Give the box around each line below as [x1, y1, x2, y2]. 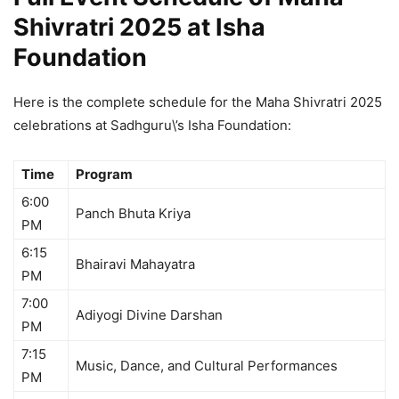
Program [76, 165, 133, 183]
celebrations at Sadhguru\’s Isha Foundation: [13, 116, 291, 134]
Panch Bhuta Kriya [76, 204, 191, 222]
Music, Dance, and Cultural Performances [76, 356, 338, 374]
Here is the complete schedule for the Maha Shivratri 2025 [13, 93, 382, 110]
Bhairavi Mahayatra [76, 255, 195, 273]
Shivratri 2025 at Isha [13, 12, 265, 42]
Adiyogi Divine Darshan [76, 305, 223, 323]
